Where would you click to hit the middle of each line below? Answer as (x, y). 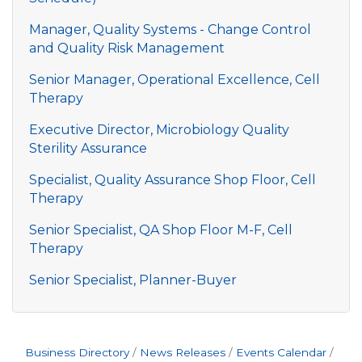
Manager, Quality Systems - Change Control (170, 29)
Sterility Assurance (88, 148)
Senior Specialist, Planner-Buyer (133, 280)
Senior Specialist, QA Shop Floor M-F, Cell (161, 230)
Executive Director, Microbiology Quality (159, 130)
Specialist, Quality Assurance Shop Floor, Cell (173, 180)
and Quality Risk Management (127, 48)
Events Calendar (281, 352)
